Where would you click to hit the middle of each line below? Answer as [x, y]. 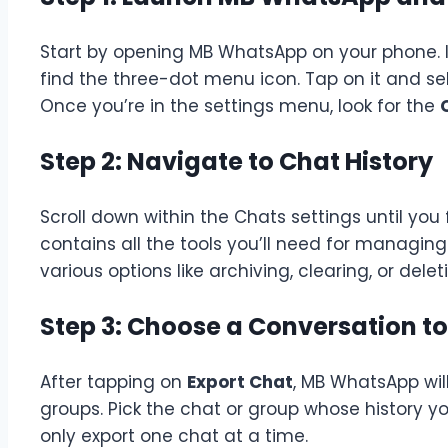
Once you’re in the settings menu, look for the [240, 105]
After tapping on [113, 381]
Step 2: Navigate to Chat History [236, 161]
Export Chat [240, 381]
